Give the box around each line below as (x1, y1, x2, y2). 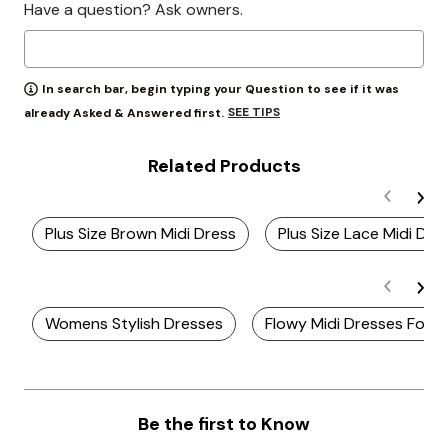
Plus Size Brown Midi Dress (45, 223, 236, 244)
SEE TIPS (228, 104, 280, 121)
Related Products (147, 154, 301, 178)
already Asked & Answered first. (24, 105, 224, 121)
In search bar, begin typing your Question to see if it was (42, 81, 399, 97)
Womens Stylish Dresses (45, 313, 223, 334)
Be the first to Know (138, 412, 310, 436)
